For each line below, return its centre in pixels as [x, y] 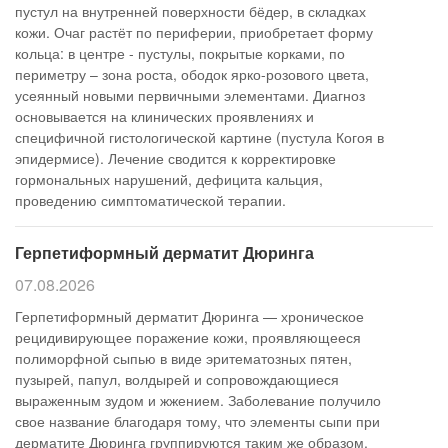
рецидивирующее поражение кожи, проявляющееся [188, 337]
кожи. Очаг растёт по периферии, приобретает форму [194, 32]
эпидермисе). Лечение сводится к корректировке [175, 158]
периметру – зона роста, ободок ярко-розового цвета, [192, 74]
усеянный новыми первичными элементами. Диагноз [190, 95]
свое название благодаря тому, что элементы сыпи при [197, 421]
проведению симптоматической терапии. [150, 200]
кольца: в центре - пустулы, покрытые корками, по [180, 53]
